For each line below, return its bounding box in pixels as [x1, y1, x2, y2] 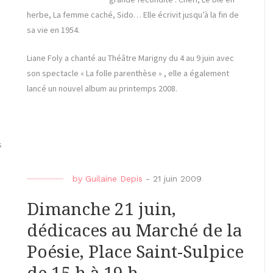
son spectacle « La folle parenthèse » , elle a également [27, 68, 229, 79]
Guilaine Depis [85, 174, 143, 184]
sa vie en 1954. [27, 24, 80, 36]
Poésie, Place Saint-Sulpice [27, 242, 244, 263]
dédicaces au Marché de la [27, 221, 242, 241]
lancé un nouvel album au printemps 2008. [27, 83, 177, 94]
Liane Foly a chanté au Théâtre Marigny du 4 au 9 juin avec [27, 52, 234, 64]
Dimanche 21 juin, [27, 199, 176, 220]
